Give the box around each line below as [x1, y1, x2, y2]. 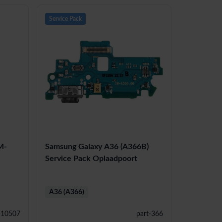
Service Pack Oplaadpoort [45, 155, 138, 163]
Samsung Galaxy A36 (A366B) [45, 143, 149, 151]
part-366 [136, 211, 163, 218]
